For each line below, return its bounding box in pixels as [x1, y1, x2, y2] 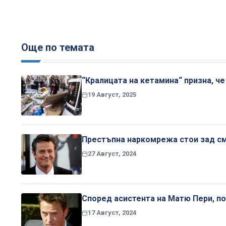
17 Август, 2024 [88, 208, 136, 216]
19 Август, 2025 [88, 90, 136, 98]
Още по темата [21, 41, 94, 53]
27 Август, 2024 [88, 149, 136, 157]
